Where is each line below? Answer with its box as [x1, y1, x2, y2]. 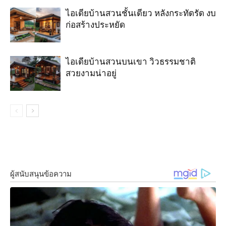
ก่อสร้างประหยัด [66, 20, 125, 30]
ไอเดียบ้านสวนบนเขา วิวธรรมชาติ [66, 56, 196, 67]
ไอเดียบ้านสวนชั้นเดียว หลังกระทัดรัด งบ [66, 8, 216, 19]
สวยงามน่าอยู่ [66, 68, 117, 79]
